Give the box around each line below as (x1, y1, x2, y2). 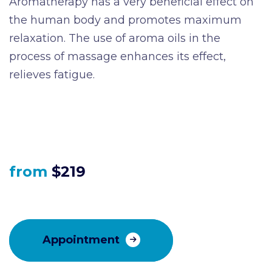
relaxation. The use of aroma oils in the (9, 31, 220, 45)
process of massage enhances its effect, (9, 49, 226, 63)
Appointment (42, 233, 120, 246)
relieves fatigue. (9, 67, 95, 81)
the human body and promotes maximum (9, 13, 242, 27)
